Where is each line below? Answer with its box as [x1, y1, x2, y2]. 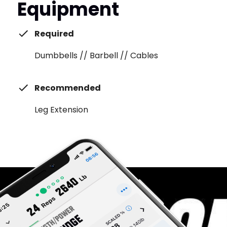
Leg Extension [34, 104, 88, 116]
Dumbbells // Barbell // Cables [34, 50, 158, 61]
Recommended [34, 82, 101, 94]
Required [34, 28, 74, 40]
